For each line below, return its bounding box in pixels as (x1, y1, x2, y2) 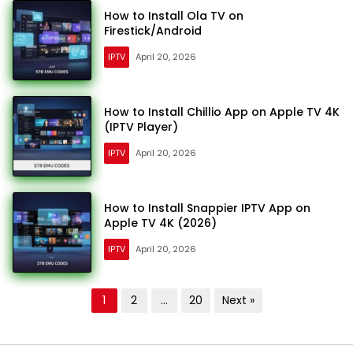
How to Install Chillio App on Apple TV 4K (104, 104, 340, 120)
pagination (12, 310, 109, 335)
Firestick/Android (104, 23, 202, 39)
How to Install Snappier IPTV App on (104, 200, 310, 216)
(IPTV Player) (104, 119, 178, 135)
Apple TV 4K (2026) (104, 215, 217, 231)
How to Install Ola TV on (104, 8, 243, 24)
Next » (221, 292, 255, 308)
